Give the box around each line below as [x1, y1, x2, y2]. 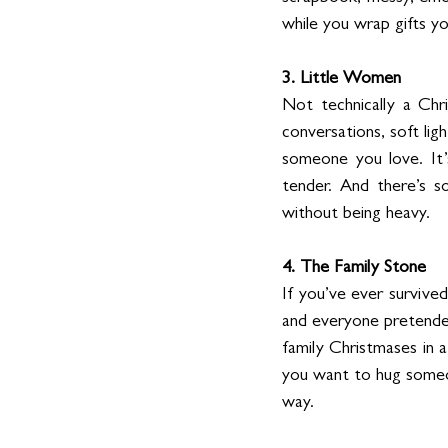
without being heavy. [282, 205, 430, 224]
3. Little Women [282, 70, 401, 89]
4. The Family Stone [282, 259, 426, 278]
